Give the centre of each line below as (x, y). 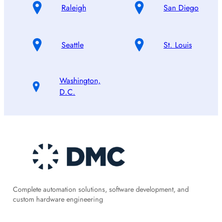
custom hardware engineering (58, 199)
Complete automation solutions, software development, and (101, 189)
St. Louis (178, 45)
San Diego (181, 8)
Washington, (80, 81)
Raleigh (74, 8)
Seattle (72, 45)
